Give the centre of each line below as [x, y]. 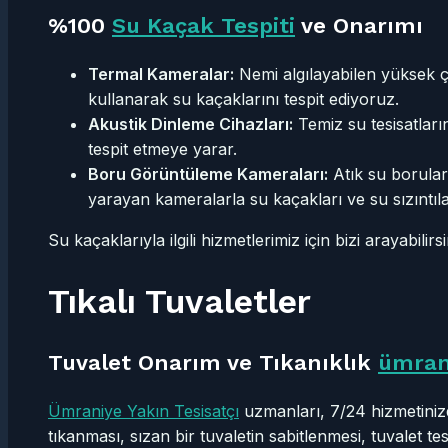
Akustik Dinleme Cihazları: [190, 123]
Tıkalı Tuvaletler [179, 300]
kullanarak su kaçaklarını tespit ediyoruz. [243, 98]
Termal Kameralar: [161, 73]
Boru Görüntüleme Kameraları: [208, 173]
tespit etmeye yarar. [162, 148]
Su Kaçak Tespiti [203, 25]
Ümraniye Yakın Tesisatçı [143, 410]
